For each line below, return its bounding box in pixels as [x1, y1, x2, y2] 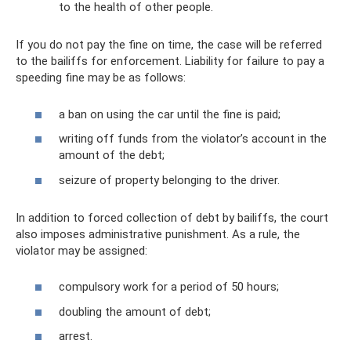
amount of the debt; [59, 148, 165, 163]
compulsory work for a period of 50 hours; [59, 280, 279, 295]
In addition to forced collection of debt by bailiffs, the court [16, 210, 328, 225]
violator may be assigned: [16, 243, 147, 258]
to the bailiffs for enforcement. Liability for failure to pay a [16, 54, 324, 69]
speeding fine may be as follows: [16, 71, 186, 85]
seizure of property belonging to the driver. [59, 172, 280, 187]
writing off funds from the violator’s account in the [59, 132, 327, 147]
